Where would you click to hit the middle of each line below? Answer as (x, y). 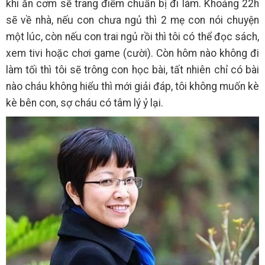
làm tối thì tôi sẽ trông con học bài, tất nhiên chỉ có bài (132, 70)
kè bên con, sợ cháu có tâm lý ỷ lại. (85, 103)
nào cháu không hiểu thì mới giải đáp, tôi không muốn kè (132, 86)
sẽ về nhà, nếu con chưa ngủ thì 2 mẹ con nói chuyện (132, 20)
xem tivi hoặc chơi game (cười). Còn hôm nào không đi (132, 53)
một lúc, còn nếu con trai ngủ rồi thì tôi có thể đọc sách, (132, 37)
